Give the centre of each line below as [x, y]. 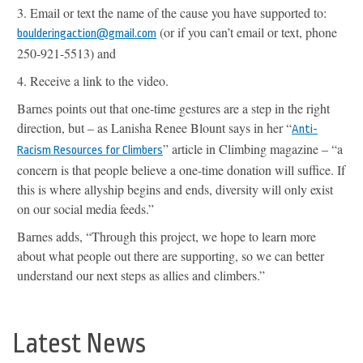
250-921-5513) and [66, 53]
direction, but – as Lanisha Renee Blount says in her [152, 127]
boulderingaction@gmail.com [87, 33]
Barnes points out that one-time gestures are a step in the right [173, 108]
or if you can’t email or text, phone [250, 32]
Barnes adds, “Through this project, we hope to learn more [167, 236]
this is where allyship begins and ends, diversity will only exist [175, 189]
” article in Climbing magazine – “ [250, 148]
